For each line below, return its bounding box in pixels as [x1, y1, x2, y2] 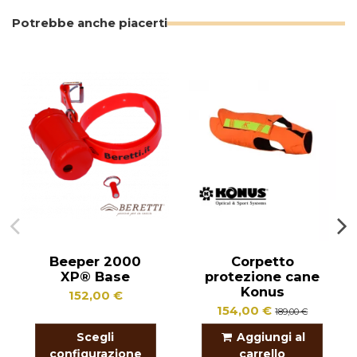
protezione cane [205, 268, 320, 284]
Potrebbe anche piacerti [12, 16, 167, 31]
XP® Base [61, 268, 131, 284]
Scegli [76, 329, 115, 344]
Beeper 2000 [49, 253, 142, 269]
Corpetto [230, 253, 294, 269]
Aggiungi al [237, 329, 306, 344]
